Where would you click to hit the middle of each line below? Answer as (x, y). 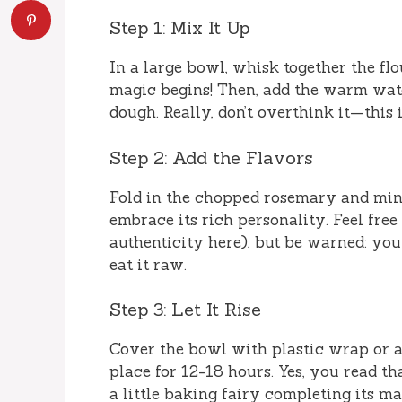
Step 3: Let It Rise (185, 310)
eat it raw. (148, 264)
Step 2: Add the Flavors (211, 157)
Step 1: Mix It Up (179, 28)
